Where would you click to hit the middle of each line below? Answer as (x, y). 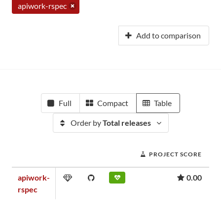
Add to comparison (168, 35)
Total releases (127, 123)
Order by (86, 123)
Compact (113, 103)
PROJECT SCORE (175, 154)
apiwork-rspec (42, 6)
